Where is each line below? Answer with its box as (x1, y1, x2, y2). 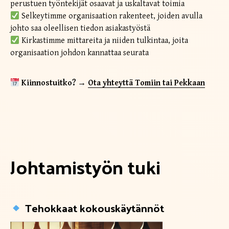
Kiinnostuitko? (21, 78, 78, 88)
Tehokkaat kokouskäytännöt (22, 198, 164, 218)
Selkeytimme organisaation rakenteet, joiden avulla (19, 11, 203, 21)
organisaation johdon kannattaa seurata (10, 48, 149, 58)
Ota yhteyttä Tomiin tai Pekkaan (88, 78, 205, 88)
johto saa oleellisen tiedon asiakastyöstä (10, 24, 150, 34)
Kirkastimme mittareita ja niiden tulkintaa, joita (19, 36, 189, 46)
